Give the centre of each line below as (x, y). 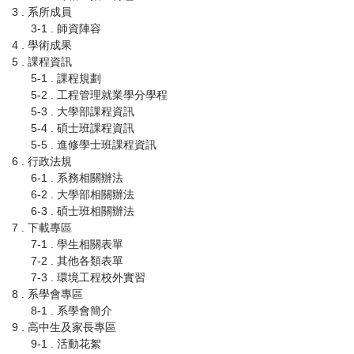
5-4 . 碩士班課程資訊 (83, 128)
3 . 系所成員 (42, 12)
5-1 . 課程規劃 (66, 79)
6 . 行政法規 (42, 162)
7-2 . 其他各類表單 (77, 261)
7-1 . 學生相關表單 (77, 245)
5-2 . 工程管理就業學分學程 (99, 95)
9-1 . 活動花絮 (66, 344)
